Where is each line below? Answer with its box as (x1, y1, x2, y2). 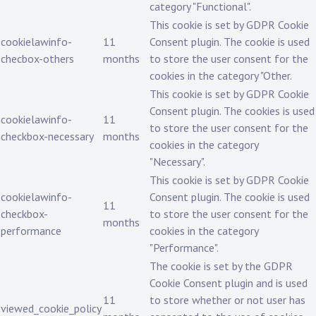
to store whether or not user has (150, 293, 305, 308)
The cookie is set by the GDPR (150, 259, 293, 274)
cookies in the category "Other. (150, 68, 292, 83)
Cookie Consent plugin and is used (150, 276, 308, 291)
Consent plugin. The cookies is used (150, 104, 315, 119)
